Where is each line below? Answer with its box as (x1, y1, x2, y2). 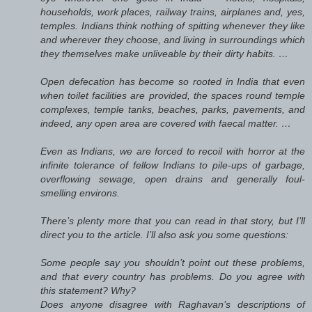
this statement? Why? (40, 284, 136, 296)
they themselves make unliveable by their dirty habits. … (40, 47, 288, 59)
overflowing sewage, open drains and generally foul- (40, 173, 305, 185)
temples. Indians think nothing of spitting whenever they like (40, 19, 305, 31)
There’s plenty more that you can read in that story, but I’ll (40, 214, 305, 226)
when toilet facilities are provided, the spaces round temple (40, 89, 305, 101)
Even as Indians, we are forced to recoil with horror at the (40, 145, 305, 157)
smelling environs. (40, 187, 120, 198)
